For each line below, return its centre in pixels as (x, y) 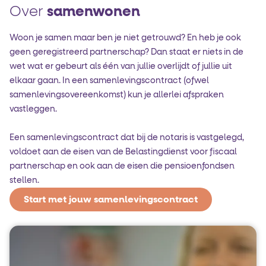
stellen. (24, 180)
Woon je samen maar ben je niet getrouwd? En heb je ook (125, 38)
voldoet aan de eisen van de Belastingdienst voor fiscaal (123, 152)
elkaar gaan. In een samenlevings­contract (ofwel (109, 81)
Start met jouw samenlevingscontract (111, 199)
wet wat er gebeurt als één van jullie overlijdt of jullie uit (121, 66)
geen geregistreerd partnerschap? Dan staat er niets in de (126, 52)
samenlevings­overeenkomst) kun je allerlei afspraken (117, 95)
